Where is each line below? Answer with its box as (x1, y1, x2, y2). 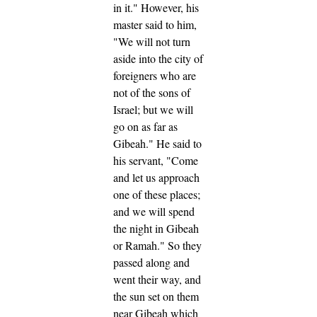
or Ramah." (113, 238, 165, 253)
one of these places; (113, 187, 200, 202)
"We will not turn (113, 34, 190, 50)
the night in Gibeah (113, 221, 199, 236)
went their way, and (113, 272, 201, 287)
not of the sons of (113, 85, 190, 100)
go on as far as (113, 119, 178, 134)
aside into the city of (113, 51, 203, 67)
